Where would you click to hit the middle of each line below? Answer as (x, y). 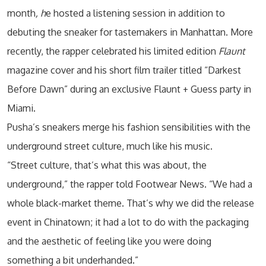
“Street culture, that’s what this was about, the (107, 165)
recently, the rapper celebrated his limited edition (113, 51)
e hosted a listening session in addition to (135, 13)
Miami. (21, 108)
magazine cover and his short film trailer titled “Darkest (124, 70)
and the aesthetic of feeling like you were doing (109, 241)
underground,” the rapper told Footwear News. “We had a (130, 184)
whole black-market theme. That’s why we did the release (131, 203)
